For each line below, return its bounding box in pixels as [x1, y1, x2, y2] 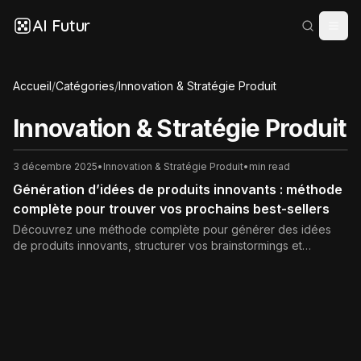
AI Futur [32, 15, 90, 35]
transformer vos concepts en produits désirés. [13, 255, 259, 268]
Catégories [56, 79, 114, 93]
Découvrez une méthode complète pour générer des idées [13, 222, 331, 236]
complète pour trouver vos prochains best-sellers [13, 201, 330, 217]
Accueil [13, 79, 52, 93]
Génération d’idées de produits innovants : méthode [13, 181, 342, 197]
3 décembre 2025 [13, 160, 98, 172]
